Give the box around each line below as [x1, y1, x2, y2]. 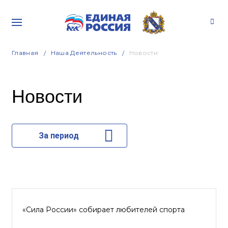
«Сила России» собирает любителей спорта [22, 205, 185, 214]
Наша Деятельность [50, 49, 117, 56]
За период [38, 131, 79, 140]
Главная [12, 49, 39, 56]
